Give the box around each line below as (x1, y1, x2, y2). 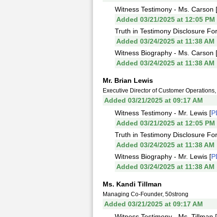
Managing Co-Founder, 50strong (103, 191, 188, 198)
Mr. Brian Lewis (103, 77, 153, 84)
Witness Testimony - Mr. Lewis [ (115, 109, 211, 117)
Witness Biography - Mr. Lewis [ (115, 153, 211, 160)
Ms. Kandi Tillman (103, 180, 162, 188)
